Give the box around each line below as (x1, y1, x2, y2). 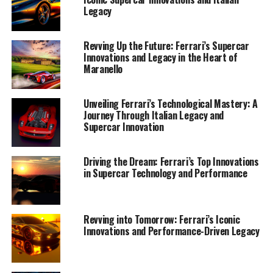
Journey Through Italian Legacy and (83, 107, 224, 122)
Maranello (83, 61, 122, 76)
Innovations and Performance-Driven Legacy (83, 223, 260, 238)
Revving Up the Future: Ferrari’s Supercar (83, 38, 249, 53)
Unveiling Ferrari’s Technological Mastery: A (83, 96, 258, 111)
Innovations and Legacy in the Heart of (83, 49, 238, 65)
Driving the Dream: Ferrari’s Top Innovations (83, 154, 259, 169)
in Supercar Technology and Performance (83, 165, 247, 180)
